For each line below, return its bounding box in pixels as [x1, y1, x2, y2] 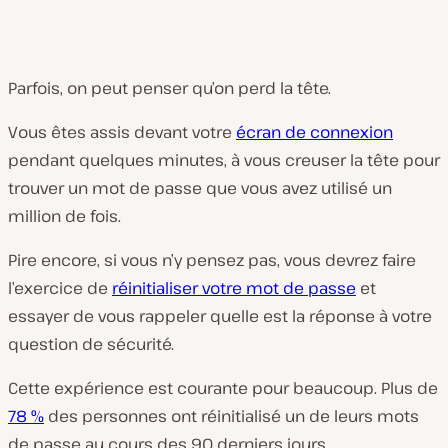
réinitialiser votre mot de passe [112, 277, 356, 299]
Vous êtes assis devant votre [8, 121, 236, 143]
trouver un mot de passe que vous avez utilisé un [8, 177, 392, 199]
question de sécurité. [8, 333, 174, 355]
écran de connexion [236, 121, 393, 143]
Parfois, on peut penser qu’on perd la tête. [8, 77, 331, 99]
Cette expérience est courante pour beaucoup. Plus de [8, 377, 438, 399]
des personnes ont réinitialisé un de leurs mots [44, 405, 419, 427]
